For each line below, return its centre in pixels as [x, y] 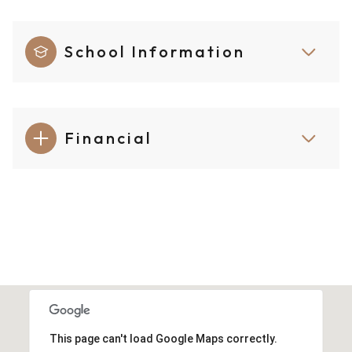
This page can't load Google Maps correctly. [163, 339]
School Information [155, 52]
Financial [108, 138]
